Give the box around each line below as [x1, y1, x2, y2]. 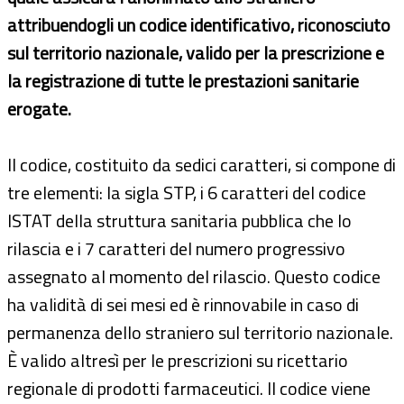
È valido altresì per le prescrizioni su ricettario [7, 345, 348, 374]
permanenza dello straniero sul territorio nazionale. [7, 317, 393, 346]
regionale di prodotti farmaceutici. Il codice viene [7, 373, 371, 402]
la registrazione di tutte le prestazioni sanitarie [7, 66, 359, 95]
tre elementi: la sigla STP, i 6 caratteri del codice [7, 178, 366, 207]
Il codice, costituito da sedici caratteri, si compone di [7, 150, 396, 179]
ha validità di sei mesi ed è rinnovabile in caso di [7, 289, 359, 318]
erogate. [7, 94, 71, 123]
